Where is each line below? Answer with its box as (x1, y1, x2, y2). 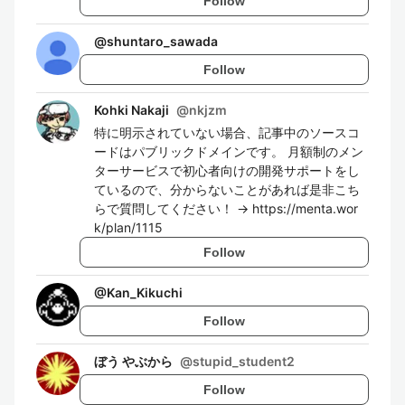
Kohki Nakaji (94, 102, 169, 118)
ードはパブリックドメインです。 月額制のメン (94, 144, 363, 159)
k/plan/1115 (94, 220, 163, 235)
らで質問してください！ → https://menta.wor (94, 201, 358, 216)
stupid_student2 (193, 353, 295, 369)
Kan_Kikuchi (107, 285, 183, 300)
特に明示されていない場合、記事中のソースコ (94, 125, 360, 140)
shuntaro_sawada (107, 33, 218, 49)
